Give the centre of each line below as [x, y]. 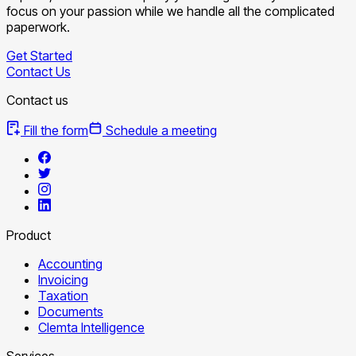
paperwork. [38, 27]
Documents [71, 311]
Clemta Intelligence [91, 327]
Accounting [70, 263]
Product [29, 235]
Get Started [39, 55]
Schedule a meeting [160, 130]
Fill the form [54, 130]
